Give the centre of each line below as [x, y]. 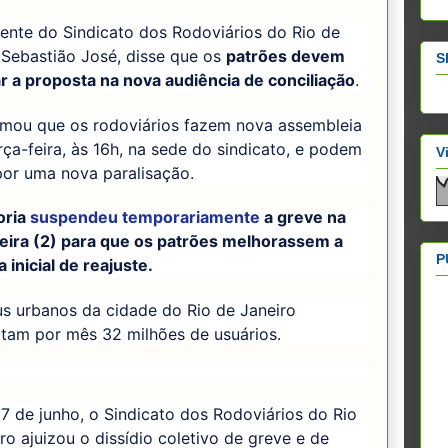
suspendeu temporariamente [145, 217]
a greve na [303, 217]
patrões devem [285, 55]
